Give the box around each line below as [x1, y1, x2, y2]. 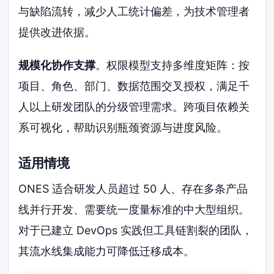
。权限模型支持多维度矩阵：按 [95, 58, 250, 72]
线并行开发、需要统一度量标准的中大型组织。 [18, 202, 250, 216]
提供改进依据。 [18, 26, 96, 39]
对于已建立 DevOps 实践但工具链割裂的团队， [18, 223, 253, 237]
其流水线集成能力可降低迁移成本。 [18, 244, 195, 257]
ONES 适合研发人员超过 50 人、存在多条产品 [18, 182, 248, 195]
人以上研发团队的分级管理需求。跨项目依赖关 [18, 100, 250, 113]
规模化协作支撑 [18, 58, 96, 72]
